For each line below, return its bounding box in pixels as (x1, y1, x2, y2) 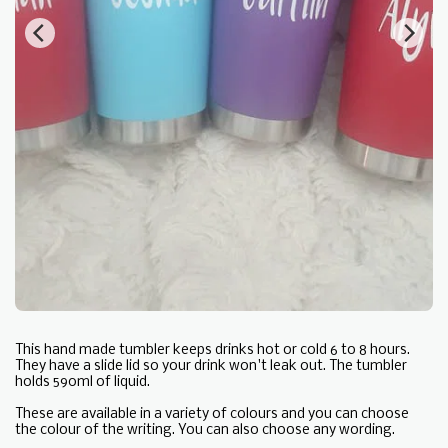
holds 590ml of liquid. (15, 375, 150, 391)
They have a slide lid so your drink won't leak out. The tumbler (15, 359, 407, 375)
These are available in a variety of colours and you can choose (15, 407, 409, 423)
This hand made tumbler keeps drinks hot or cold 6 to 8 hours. (15, 343, 410, 359)
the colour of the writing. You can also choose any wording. (15, 423, 395, 439)
